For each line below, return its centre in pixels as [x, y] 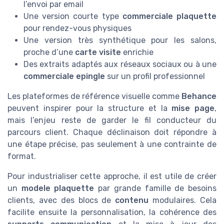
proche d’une [49, 52]
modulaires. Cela [183, 200]
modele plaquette [58, 188]
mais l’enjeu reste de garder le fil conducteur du [112, 120]
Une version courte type [73, 16]
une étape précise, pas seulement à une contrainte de [112, 144]
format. [22, 156]
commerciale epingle [64, 76]
